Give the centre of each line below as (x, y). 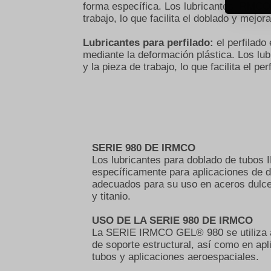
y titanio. (111, 196)
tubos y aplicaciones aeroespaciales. (175, 257)
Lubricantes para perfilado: (150, 43)
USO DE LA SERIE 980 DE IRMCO (172, 220)
